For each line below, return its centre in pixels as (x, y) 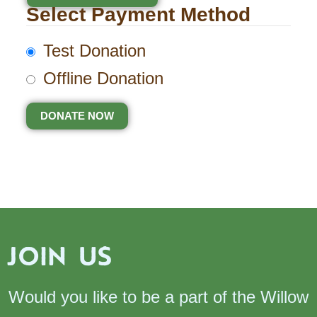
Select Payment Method (138, 15)
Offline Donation (103, 79)
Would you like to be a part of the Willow (158, 296)
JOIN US (59, 256)
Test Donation (94, 51)
